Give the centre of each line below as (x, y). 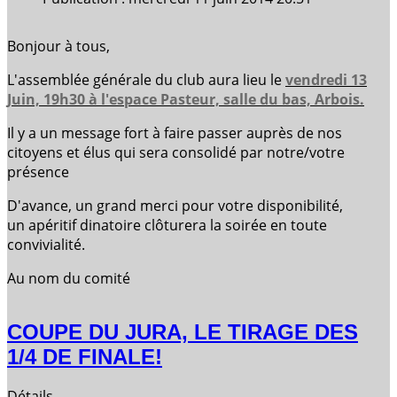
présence (38, 171)
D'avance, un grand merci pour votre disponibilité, (175, 205)
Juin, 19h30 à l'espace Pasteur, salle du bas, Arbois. (186, 99)
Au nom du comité (69, 278)
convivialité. (46, 244)
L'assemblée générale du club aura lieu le (146, 79)
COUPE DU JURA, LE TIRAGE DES (183, 331)
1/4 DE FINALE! (85, 356)
